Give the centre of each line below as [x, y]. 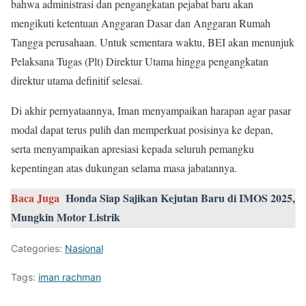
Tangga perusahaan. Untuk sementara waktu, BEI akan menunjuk [153, 42]
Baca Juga [35, 198]
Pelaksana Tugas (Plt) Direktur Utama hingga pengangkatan [140, 61]
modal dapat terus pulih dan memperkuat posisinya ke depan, [142, 129]
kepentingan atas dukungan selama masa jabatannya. [124, 168]
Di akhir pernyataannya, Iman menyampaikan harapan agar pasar [151, 110]
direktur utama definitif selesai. [77, 80]
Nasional [84, 248]
